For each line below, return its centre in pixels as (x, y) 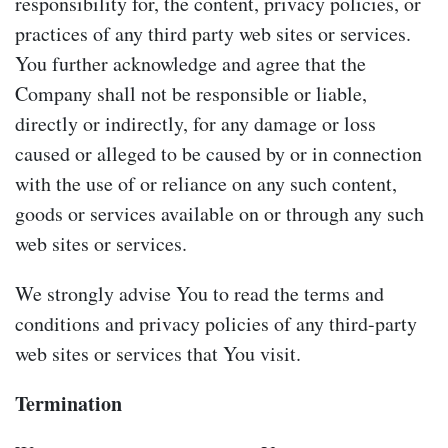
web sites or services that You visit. (158, 353)
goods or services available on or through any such (219, 213)
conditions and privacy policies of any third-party (216, 323)
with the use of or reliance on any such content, (206, 183)
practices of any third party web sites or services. (213, 33)
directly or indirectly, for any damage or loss (195, 123)
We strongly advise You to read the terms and (199, 293)
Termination (68, 403)
